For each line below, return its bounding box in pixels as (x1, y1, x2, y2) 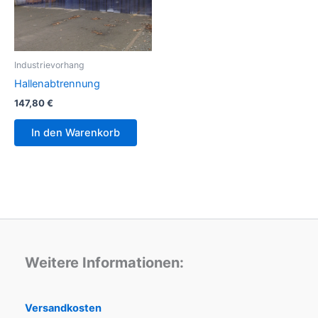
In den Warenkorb (31, 126, 120, 139)
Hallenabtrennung (14, 77, 100, 90)
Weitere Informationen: (25, 253, 184, 271)
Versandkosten (25, 301, 102, 314)
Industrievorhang (14, 59, 84, 70)
